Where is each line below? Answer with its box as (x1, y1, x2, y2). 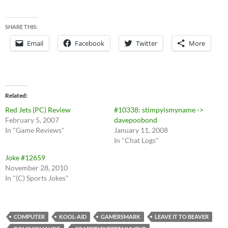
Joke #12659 (5, 153, 45, 162)
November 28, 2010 (5, 163, 68, 173)
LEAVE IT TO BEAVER (155, 213, 209, 220)
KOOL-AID (59, 213, 87, 220)
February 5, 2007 (5, 116, 59, 125)
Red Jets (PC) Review (5, 105, 71, 115)
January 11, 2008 (114, 126, 168, 135)
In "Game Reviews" (5, 126, 65, 135)
